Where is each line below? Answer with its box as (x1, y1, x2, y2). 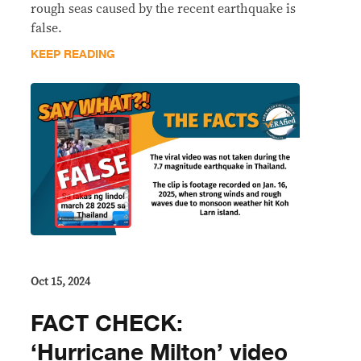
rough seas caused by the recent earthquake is (31, 2, 296, 16)
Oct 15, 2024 (31, 276, 90, 288)
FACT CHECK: (31, 305, 183, 342)
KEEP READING (31, 45, 115, 64)
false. (31, 22, 62, 35)
